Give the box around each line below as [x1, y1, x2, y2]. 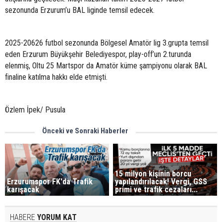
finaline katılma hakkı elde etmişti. [5, 72, 108, 82]
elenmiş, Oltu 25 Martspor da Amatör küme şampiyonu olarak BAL [5, 61, 207, 70]
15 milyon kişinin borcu [115, 168, 192, 178]
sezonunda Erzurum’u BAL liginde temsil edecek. [5, 5, 157, 15]
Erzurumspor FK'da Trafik [7, 176, 93, 186]
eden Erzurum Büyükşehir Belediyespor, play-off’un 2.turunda [5, 50, 191, 59]
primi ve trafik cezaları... [115, 184, 198, 194]
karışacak [7, 184, 39, 194]
